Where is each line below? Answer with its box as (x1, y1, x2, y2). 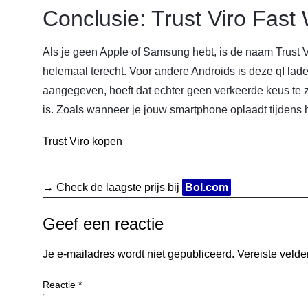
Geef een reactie (43, 214, 164, 234)
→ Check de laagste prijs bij (43, 181, 182, 194)
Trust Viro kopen (43, 135, 122, 148)
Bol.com (185, 181, 228, 194)
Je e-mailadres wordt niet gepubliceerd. (43, 248, 234, 261)
